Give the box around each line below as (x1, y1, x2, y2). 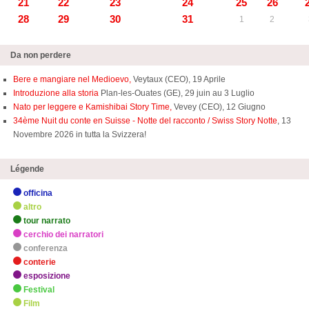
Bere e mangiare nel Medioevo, (13, 74, 131, 84)
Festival (23, 285, 54, 295)
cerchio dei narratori (23, 230, 103, 239)
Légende (10, 164, 44, 174)
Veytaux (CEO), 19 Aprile (131, 74, 226, 84)
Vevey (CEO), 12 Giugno (172, 102, 266, 112)
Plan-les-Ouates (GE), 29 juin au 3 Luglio (101, 88, 255, 98)
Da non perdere (10, 50, 71, 60)
